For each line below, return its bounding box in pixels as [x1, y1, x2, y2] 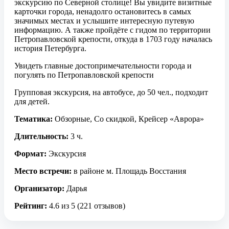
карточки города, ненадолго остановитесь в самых [14, 7, 191, 16]
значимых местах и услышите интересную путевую [14, 16, 194, 26]
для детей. [14, 97, 50, 106]
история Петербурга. [14, 44, 86, 53]
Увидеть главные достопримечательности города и [14, 61, 192, 71]
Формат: [14, 149, 47, 158]
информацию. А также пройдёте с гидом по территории [14, 26, 211, 35]
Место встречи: [14, 167, 72, 176]
